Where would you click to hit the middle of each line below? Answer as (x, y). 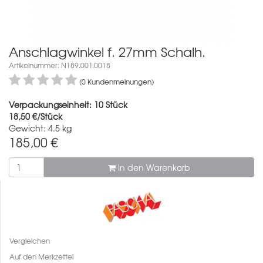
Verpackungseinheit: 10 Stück (68, 104)
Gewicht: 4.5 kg (40, 128)
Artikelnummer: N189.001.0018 (60, 65)
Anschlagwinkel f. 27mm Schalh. (107, 51)
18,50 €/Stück (36, 116)
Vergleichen (30, 240)
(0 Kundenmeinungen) (117, 81)
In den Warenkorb (153, 167)
